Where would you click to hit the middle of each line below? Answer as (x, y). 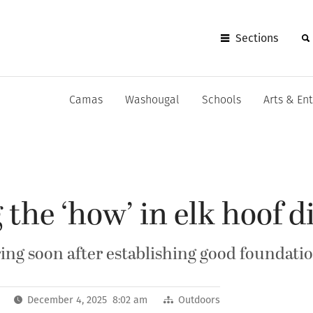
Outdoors (199, 300)
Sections (257, 38)
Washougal (152, 101)
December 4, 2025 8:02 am (88, 300)
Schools (221, 101)
